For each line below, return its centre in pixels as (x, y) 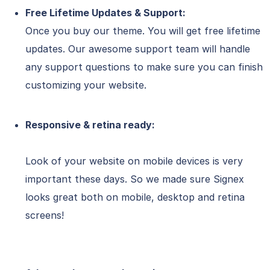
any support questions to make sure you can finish (144, 67)
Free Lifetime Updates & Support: (105, 13)
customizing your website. (86, 85)
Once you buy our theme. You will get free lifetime (143, 31)
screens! (45, 215)
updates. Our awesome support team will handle (138, 49)
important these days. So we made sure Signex (135, 179)
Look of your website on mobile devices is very (134, 161)
